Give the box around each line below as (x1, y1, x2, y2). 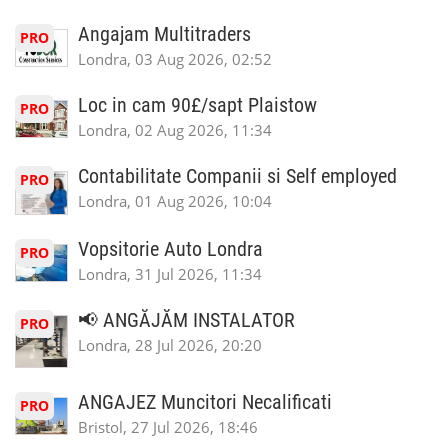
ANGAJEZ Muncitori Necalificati (78, 391, 332, 415)
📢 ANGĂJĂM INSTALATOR (78, 309, 295, 333)
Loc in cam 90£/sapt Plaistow (78, 94, 317, 117)
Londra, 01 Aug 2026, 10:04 (78, 191, 272, 211)
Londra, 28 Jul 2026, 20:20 (78, 335, 262, 356)
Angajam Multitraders (78, 23, 251, 46)
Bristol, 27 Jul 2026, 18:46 (78, 417, 258, 438)
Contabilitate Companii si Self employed (78, 165, 397, 188)
